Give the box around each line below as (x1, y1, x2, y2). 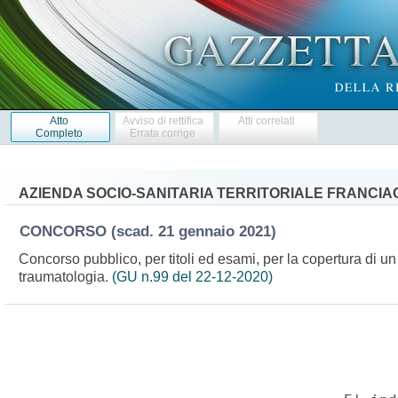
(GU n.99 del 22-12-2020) (111, 268, 273, 284)
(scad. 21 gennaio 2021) (110, 222, 285, 240)
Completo (35, 126, 83, 139)
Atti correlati (238, 114, 296, 127)
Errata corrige (130, 126, 196, 139)
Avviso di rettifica (122, 114, 203, 127)
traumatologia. (18, 268, 112, 284)
